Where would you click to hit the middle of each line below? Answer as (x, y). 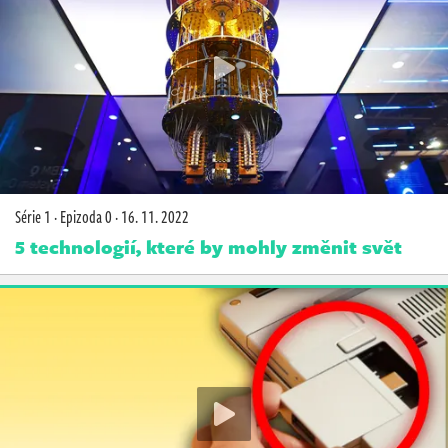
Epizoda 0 (86, 217)
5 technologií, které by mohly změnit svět (208, 246)
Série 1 (33, 217)
